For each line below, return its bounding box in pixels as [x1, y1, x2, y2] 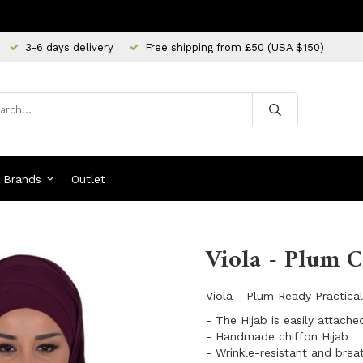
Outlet [70, 172, 105, 186]
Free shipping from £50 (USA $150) [145, 41, 324, 53]
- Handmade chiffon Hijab [206, 330, 348, 343]
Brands [3, 172, 42, 186]
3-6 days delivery [25, 41, 113, 53]
